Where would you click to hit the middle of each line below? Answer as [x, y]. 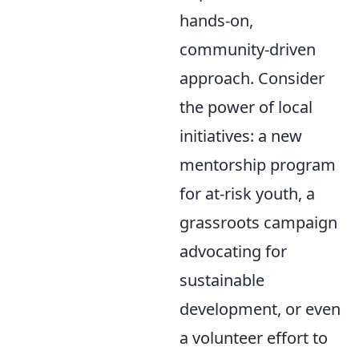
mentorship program [258, 165]
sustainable [222, 280]
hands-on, [216, 20]
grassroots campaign [258, 222]
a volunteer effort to [254, 338]
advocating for [233, 251]
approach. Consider [252, 78]
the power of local [246, 107]
